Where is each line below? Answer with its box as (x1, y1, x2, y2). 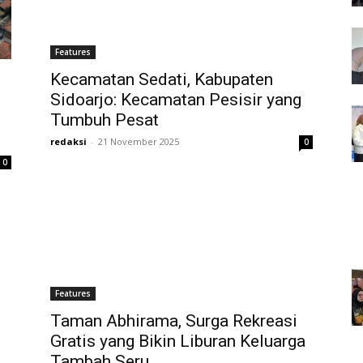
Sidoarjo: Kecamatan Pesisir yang (50, 90, 301, 109)
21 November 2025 (98, 135, 179, 147)
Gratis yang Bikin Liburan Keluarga (50, 331, 305, 351)
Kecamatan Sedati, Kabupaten (50, 70, 273, 89)
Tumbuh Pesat (50, 110, 159, 130)
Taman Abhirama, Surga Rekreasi (50, 311, 297, 331)
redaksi (50, 135, 87, 147)
